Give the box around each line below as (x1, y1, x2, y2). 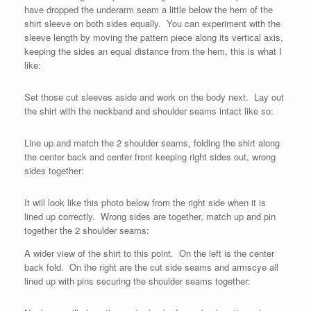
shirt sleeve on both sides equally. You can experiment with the (24, 17, 280, 30)
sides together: (24, 164, 84, 177)
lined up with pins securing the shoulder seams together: (24, 274, 251, 287)
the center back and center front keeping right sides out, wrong (24, 150, 276, 163)
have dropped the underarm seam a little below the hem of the (24, 3, 273, 16)
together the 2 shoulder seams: (24, 224, 149, 237)
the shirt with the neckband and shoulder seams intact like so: (24, 104, 274, 117)
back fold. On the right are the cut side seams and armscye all (24, 260, 278, 274)
